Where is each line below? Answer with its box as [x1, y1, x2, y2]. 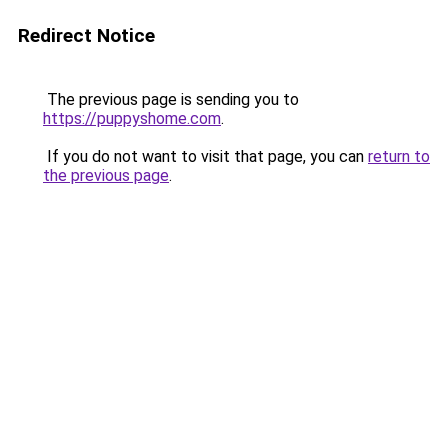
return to [368, 147, 430, 166]
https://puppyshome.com [43, 109, 221, 128]
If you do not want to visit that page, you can [43, 147, 368, 166]
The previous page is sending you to [43, 90, 299, 109]
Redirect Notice [18, 24, 155, 47]
